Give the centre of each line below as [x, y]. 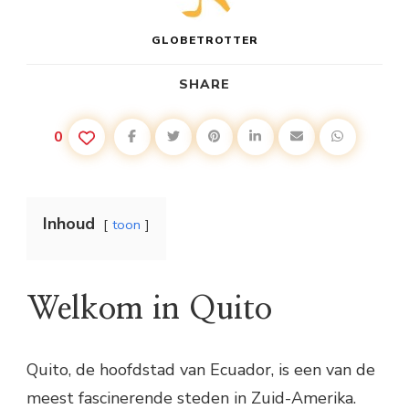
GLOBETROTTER [204, 40]
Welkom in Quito [149, 309]
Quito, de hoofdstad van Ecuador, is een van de [201, 370]
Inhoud [69, 224]
